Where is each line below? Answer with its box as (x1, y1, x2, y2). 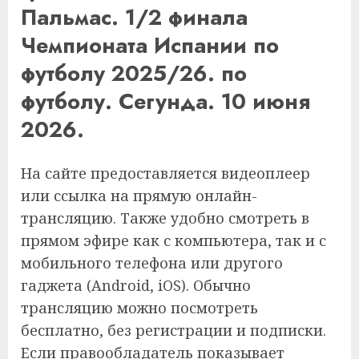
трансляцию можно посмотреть (21, 297, 258, 317)
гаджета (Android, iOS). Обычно (21, 275, 251, 295)
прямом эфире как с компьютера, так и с (21, 230, 326, 250)
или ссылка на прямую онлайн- (21, 185, 257, 205)
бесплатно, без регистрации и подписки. (21, 320, 326, 340)
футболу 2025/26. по (21, 58, 247, 90)
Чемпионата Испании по (21, 30, 279, 62)
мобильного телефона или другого (21, 252, 283, 272)
